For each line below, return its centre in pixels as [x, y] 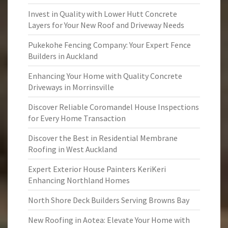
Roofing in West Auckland [73, 149]
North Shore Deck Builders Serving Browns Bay [109, 200]
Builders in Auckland [63, 56]
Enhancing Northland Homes [79, 180]
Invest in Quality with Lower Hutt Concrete [103, 14]
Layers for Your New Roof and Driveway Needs [106, 25]
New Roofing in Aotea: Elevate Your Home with [109, 220]
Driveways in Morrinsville [71, 87]
